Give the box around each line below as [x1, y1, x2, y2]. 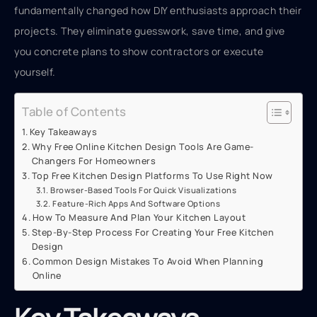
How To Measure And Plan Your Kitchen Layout [32, 211, 246, 224]
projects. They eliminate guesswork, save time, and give [14, 24, 285, 38]
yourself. [14, 65, 56, 79]
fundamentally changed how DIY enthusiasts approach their [14, 4, 301, 18]
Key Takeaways [29, 125, 98, 138]
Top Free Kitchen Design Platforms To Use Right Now [31, 169, 273, 182]
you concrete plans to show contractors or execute [14, 45, 264, 59]
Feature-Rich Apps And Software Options [52, 197, 221, 209]
